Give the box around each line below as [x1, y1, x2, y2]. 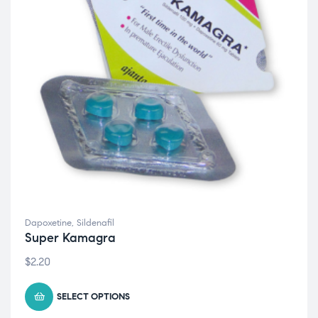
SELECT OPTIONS [57, 291, 130, 302]
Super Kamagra [25, 230, 116, 246]
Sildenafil [77, 217, 114, 229]
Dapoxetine [25, 217, 72, 229]
